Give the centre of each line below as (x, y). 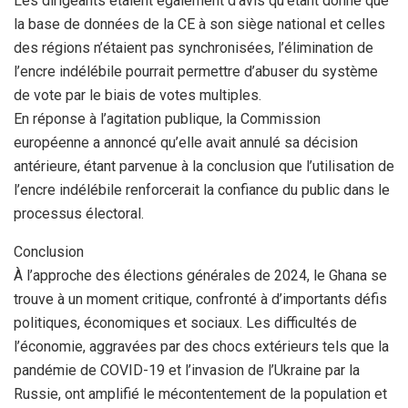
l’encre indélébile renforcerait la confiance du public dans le (202, 190)
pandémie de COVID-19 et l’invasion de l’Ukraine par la (187, 370)
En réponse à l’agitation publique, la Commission (167, 119)
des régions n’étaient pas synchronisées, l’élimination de (194, 48)
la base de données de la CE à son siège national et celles (199, 24)
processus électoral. (79, 214)
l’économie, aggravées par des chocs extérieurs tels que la (201, 347)
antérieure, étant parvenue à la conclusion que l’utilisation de (204, 166)
